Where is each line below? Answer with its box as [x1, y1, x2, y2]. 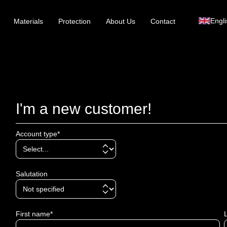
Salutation [16, 170, 48, 178]
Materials [14, 17, 43, 26]
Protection [58, 17, 91, 26]
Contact [150, 17, 175, 26]
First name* [16, 210, 53, 218]
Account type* [16, 130, 60, 138]
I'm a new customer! [16, 100, 152, 117]
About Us [106, 17, 135, 26]
